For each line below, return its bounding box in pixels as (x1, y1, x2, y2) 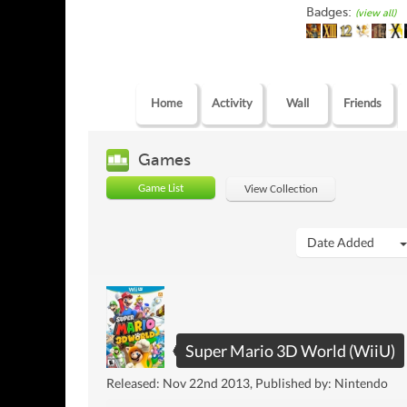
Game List (138, 182, 184, 194)
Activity (211, 94, 253, 110)
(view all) (355, 6, 396, 19)
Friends (343, 94, 382, 110)
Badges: (306, 4, 355, 20)
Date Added (307, 233, 375, 250)
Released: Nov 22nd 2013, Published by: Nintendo (106, 375, 388, 392)
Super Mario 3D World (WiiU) (185, 341, 395, 362)
